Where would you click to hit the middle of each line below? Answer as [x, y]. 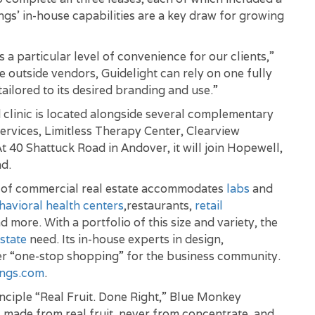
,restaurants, [159, 206]
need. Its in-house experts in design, [125, 239]
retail [209, 206]
